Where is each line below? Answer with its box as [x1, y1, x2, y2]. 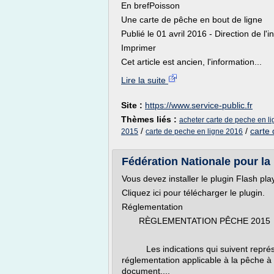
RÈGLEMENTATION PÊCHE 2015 [122, 216, 270, 226]
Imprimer [121, 43, 156, 53]
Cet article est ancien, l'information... [121, 57, 262, 67]
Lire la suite [121, 75, 168, 85]
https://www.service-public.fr [145, 100, 253, 110]
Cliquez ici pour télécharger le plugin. [122, 188, 265, 198]
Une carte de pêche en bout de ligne [121, 15, 262, 24]
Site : [121, 100, 145, 110]
